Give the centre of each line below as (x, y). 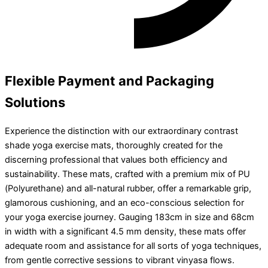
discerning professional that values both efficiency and (116, 160)
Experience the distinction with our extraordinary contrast (121, 131)
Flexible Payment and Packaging (109, 81)
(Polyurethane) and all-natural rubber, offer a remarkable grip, (128, 189)
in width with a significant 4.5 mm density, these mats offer (125, 232)
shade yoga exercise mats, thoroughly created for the (114, 146)
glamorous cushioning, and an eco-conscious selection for (124, 203)
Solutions (35, 103)
